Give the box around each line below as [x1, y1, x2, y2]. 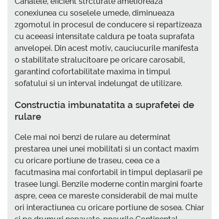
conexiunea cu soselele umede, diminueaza [15, 8, 175, 18]
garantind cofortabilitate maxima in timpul [15, 67, 171, 77]
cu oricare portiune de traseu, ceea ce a [15, 155, 160, 165]
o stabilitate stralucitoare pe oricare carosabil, [15, 55, 185, 65]
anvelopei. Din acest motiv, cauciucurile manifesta [15, 44, 198, 53]
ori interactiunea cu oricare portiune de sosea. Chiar [15, 202, 204, 212]
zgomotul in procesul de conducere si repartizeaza [15, 20, 202, 30]
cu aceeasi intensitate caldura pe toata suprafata [15, 32, 195, 42]
